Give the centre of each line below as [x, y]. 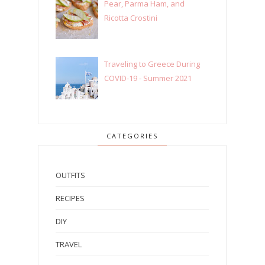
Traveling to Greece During [152, 64]
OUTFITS [70, 175]
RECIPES [70, 198]
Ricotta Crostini [131, 18]
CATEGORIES [132, 135]
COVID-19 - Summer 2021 [148, 78]
